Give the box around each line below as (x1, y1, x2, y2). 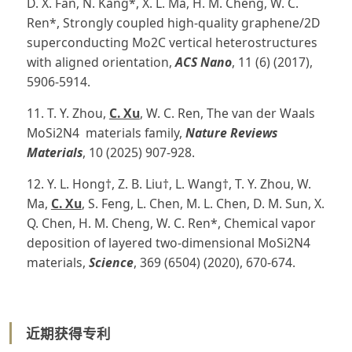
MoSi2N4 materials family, (26, 123, 185, 141)
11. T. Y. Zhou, (26, 104, 109, 122)
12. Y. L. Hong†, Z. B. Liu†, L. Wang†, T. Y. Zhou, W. (26, 174, 311, 192)
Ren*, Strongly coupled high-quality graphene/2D (26, 13, 321, 31)
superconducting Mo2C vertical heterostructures (26, 33, 317, 51)
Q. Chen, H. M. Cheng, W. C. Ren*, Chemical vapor (26, 214, 316, 232)
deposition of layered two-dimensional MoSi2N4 (26, 233, 317, 251)
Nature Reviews (185, 123, 277, 141)
